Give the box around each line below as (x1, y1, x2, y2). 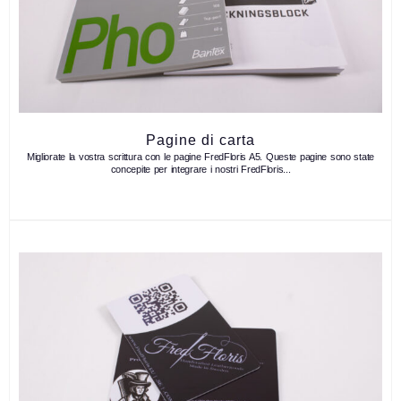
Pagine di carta (146, 132, 255, 148)
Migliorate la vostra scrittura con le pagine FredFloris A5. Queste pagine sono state (26, 150, 374, 162)
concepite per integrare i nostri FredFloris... (110, 163, 291, 175)
